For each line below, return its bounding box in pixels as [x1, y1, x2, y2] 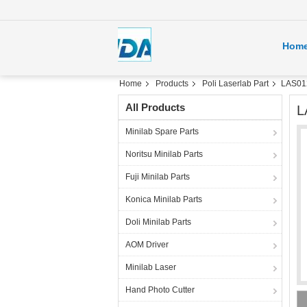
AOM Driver [125, 240, 169, 249]
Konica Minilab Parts [125, 195, 202, 204]
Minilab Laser [125, 262, 176, 272]
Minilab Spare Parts [125, 127, 199, 136]
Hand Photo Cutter [125, 285, 195, 295]
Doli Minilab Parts [125, 217, 191, 227]
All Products [125, 101, 185, 113]
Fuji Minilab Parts [125, 172, 190, 182]
